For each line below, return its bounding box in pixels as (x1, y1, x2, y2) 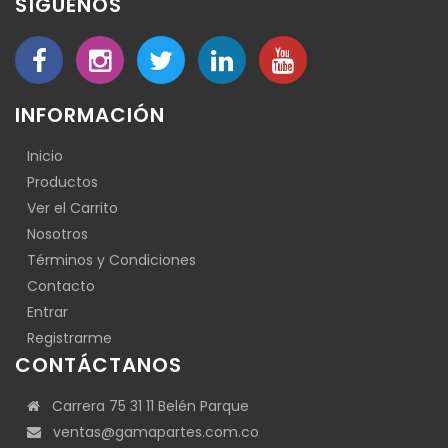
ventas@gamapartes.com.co (41, 422, 259, 442)
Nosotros (27, 224, 88, 244)
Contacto (27, 276, 95, 296)
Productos (27, 172, 98, 192)
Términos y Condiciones (27, 250, 196, 270)
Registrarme (27, 328, 112, 348)
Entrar (27, 302, 68, 322)
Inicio (27, 146, 63, 166)
